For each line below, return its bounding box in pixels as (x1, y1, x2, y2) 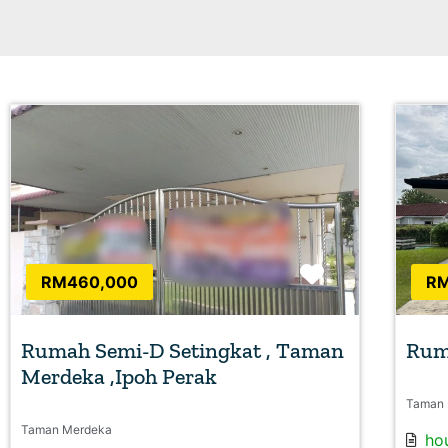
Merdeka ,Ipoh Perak (21, 363, 217, 391)
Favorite (323, 259, 417, 289)
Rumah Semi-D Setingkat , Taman (21, 337, 344, 365)
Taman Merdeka (21, 422, 112, 438)
